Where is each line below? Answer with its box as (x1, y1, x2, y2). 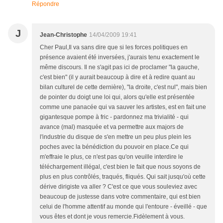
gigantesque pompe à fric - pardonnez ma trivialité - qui (40, 113, 189, 121)
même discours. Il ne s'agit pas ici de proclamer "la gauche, (40, 64, 199, 71)
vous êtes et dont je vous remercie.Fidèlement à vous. (40, 213, 185, 221)
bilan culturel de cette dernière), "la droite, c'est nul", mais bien (40, 84, 207, 91)
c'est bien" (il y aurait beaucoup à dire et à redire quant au (40, 74, 195, 81)
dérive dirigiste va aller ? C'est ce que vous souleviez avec (40, 183, 197, 191)
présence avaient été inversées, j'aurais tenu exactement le (40, 54, 200, 61)
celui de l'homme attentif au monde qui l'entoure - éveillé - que (40, 203, 207, 211)
